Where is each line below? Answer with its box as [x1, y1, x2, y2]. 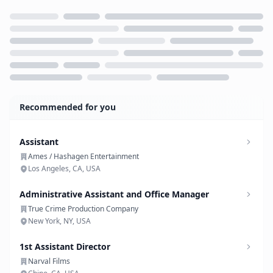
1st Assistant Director [19, 241, 110, 252]
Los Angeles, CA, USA [28, 163, 101, 174]
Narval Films [28, 256, 70, 266]
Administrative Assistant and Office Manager [19, 188, 209, 200]
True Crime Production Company [28, 204, 138, 214]
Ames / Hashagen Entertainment [28, 151, 139, 161]
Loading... [9, 87, 54, 101]
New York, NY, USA [28, 216, 91, 226]
